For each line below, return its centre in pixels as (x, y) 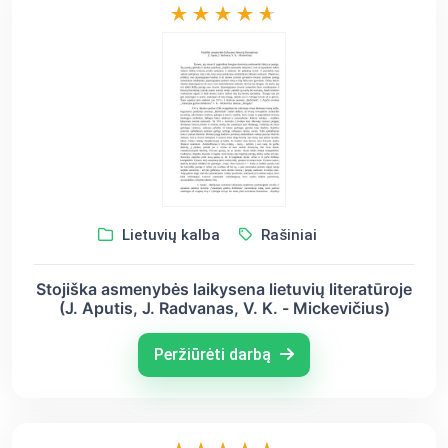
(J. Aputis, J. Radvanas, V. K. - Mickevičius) (224, 308)
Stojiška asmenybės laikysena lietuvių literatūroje (224, 289)
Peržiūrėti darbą (214, 355)
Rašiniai (286, 235)
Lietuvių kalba (168, 235)
